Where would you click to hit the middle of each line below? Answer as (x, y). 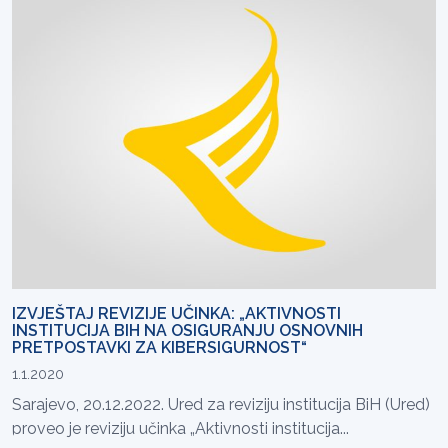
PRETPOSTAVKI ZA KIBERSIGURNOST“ (159, 347)
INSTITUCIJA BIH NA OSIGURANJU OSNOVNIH (187, 330)
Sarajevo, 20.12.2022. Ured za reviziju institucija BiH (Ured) (221, 404)
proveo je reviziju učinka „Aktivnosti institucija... (180, 428)
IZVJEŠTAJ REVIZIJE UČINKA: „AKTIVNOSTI (176, 313)
